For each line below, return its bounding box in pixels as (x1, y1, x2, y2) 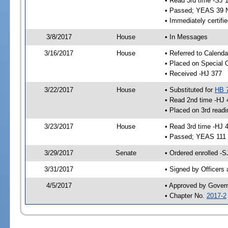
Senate (116, 149, 137, 157)
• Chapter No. (164, 191, 207, 199)
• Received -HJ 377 (164, 69, 222, 77)
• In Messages (164, 33, 208, 41)
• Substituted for (164, 85, 215, 94)
